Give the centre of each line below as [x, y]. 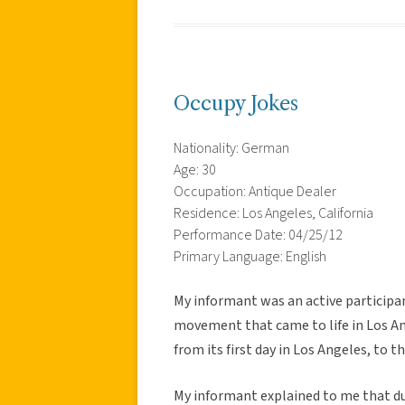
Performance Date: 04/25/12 [258, 235]
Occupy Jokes [236, 103]
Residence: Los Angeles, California [273, 213]
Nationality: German [231, 148]
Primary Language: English [250, 256]
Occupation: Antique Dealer [255, 191]
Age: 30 [195, 170]
